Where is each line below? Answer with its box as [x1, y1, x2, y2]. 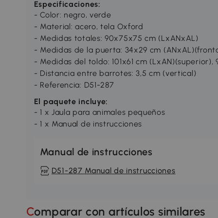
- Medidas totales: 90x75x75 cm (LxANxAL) [34, 34, 199, 43]
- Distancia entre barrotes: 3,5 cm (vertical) [34, 69, 197, 78]
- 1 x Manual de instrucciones [34, 119, 143, 129]
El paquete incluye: [34, 97, 109, 107]
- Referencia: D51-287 [34, 80, 114, 90]
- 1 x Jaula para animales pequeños [34, 108, 165, 117]
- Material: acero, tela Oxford [34, 22, 144, 32]
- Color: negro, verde [34, 10, 111, 20]
